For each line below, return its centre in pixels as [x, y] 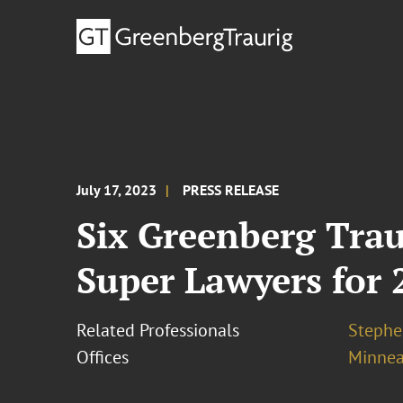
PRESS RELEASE [231, 190]
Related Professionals [158, 330]
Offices [103, 357]
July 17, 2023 [117, 190]
